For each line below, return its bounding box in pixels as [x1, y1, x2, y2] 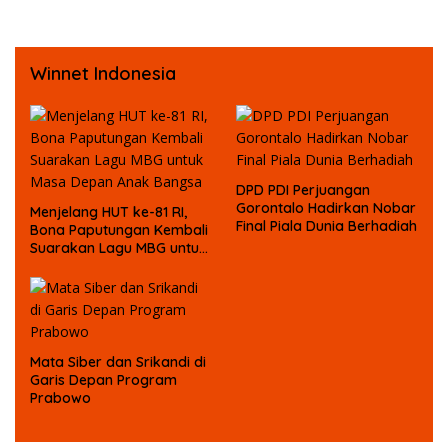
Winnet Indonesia [30, 61, 176, 85]
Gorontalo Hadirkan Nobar [236, 198, 416, 217]
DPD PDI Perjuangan [236, 180, 370, 199]
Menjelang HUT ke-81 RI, [30, 202, 187, 221]
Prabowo [30, 388, 91, 407]
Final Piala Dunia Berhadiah [236, 216, 417, 235]
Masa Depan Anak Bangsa [30, 256, 207, 275]
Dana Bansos [15, 14, 104, 33]
